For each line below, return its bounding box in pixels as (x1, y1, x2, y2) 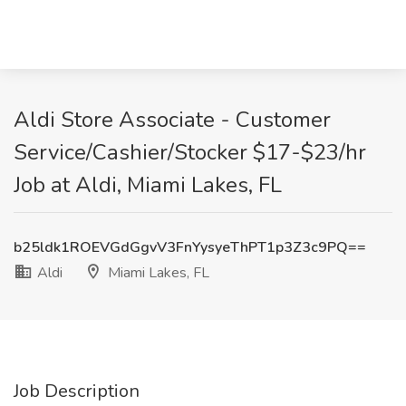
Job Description (14, 379, 140, 403)
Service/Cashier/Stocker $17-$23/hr (14, 138, 366, 167)
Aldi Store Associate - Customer (14, 105, 331, 134)
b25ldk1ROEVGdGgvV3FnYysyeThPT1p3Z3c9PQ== (14, 237, 366, 257)
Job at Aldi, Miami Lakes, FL (14, 170, 282, 199)
